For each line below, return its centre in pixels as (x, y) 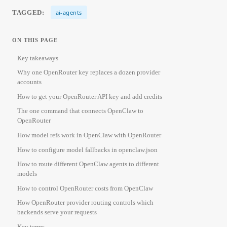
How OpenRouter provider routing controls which (85, 203)
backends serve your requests (57, 212)
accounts (29, 82)
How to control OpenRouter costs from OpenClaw (85, 188)
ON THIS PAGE (35, 40)
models (27, 174)
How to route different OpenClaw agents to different (88, 164)
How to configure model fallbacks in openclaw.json (87, 149)
